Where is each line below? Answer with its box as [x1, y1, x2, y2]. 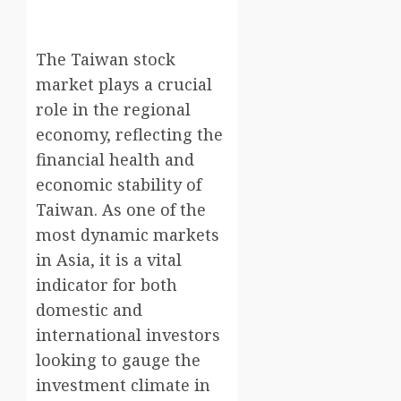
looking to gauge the [36, 349, 200, 371]
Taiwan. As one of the [36, 199, 206, 221]
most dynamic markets [36, 224, 219, 246]
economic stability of [36, 174, 201, 196]
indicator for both [36, 274, 177, 296]
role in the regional [36, 98, 191, 121]
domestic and [36, 299, 142, 321]
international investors [36, 324, 220, 346]
